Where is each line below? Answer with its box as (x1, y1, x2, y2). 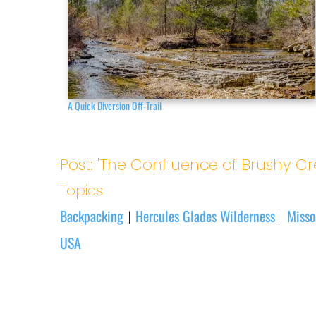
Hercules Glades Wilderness (135, 205, 276, 226)
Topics (60, 180, 104, 200)
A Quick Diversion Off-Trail (68, 97, 162, 113)
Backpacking (60, 205, 124, 226)
